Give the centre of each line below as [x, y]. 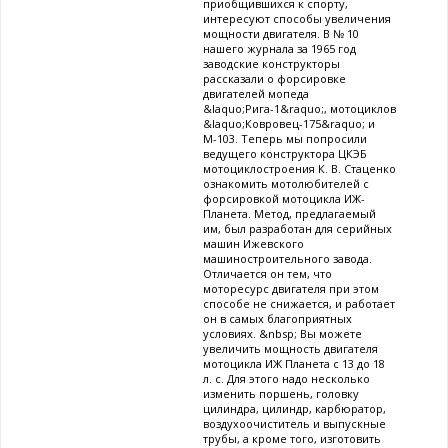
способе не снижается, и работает [299, 304]
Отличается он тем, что [267, 274]
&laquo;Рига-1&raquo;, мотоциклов [299, 109]
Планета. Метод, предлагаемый [289, 214]
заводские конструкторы [271, 64]
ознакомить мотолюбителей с [286, 184]
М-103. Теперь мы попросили [285, 139]
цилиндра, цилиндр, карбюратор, [294, 409]
